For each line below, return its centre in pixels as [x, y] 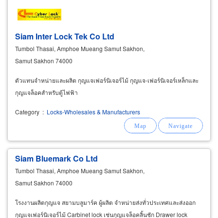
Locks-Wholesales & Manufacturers [93, 111]
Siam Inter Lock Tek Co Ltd [65, 36]
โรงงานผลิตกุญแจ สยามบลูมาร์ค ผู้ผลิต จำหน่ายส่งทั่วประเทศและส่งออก [105, 202]
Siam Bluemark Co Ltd [56, 158]
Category [27, 111]
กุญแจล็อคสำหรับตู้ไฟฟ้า [46, 92]
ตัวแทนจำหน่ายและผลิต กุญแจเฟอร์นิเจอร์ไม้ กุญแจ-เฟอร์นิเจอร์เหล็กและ [107, 80]
